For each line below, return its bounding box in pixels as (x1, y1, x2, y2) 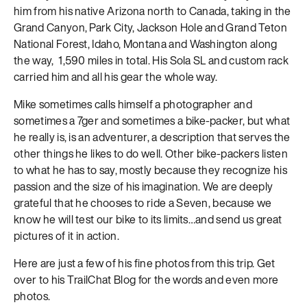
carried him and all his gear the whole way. (14, 68, 218, 85)
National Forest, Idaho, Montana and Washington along (14, 35, 278, 52)
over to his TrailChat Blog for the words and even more (14, 271, 279, 288)
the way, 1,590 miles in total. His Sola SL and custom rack (14, 51, 288, 69)
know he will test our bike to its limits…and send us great (14, 210, 282, 228)
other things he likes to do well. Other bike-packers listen (14, 145, 288, 162)
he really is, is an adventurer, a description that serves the (14, 128, 291, 145)
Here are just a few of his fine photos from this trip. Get (14, 254, 275, 271)
